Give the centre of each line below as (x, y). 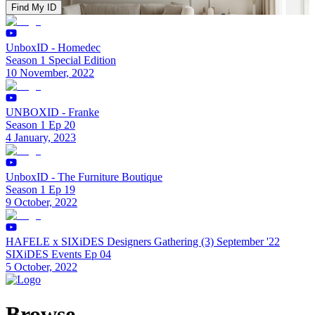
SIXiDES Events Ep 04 (58, 255)
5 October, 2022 (41, 267)
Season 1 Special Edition (61, 60)
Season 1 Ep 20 (40, 125)
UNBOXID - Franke (52, 112)
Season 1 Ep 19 (40, 190)
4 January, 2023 (41, 138)
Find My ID (34, 8)
